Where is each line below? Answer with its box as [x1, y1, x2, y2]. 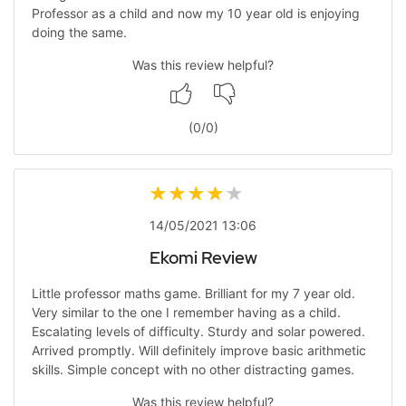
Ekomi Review [149, 246, 257, 269]
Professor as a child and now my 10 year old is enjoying [31, 5, 360, 22]
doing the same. [31, 24, 127, 41]
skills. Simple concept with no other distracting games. [31, 362, 354, 377]
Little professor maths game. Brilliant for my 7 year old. [31, 285, 355, 301]
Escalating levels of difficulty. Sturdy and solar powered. [31, 324, 365, 339]
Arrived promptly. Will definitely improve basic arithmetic [31, 343, 366, 358]
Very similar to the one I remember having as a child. [31, 304, 341, 320]
